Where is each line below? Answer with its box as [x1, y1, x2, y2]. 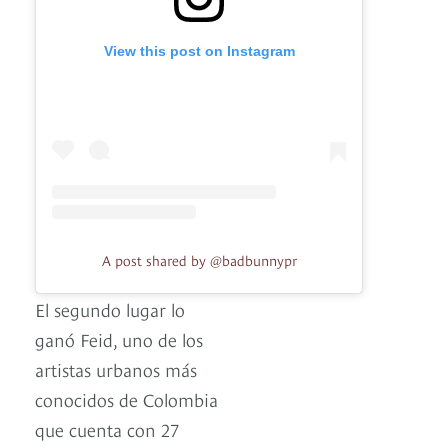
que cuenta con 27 [35, 415, 179, 441]
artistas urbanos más [35, 355, 197, 381]
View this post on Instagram [103, 42, 295, 59]
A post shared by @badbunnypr [101, 249, 297, 269]
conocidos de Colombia [35, 385, 218, 411]
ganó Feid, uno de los [35, 325, 203, 351]
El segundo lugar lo [35, 295, 185, 321]
